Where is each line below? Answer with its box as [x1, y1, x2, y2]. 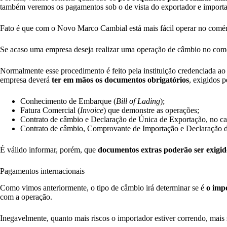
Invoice [80, 106, 103, 115]
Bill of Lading [116, 97, 160, 106]
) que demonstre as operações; [103, 106, 201, 115]
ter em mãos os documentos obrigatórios [52, 75, 189, 85]
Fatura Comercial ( [20, 106, 80, 115]
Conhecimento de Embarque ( [20, 97, 116, 106]
